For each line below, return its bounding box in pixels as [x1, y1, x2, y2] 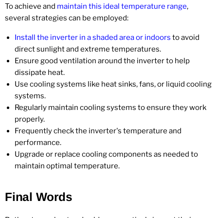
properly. [15, 114, 45, 124]
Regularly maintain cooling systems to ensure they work [15, 103, 206, 112]
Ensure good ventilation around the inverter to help [15, 56, 190, 65]
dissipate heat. [15, 68, 65, 77]
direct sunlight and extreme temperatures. [15, 44, 161, 54]
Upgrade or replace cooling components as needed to [15, 149, 198, 159]
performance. [15, 138, 61, 147]
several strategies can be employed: [5, 13, 128, 22]
